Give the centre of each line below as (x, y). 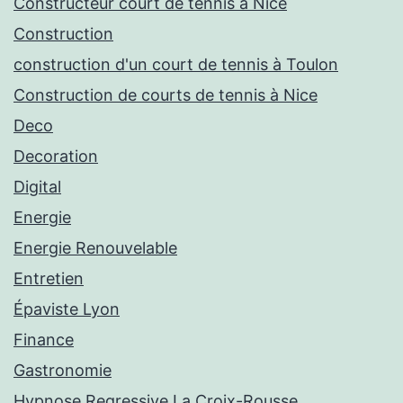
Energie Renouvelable (95, 248)
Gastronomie (63, 371)
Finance (44, 340)
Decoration (56, 157)
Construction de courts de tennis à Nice (166, 95)
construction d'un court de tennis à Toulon (176, 65)
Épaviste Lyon (67, 309)
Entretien (49, 279)
